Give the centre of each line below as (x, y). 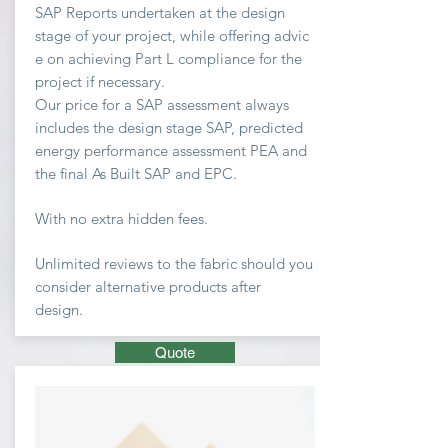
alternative (130, 286)
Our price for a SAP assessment (140, 104)
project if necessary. (102, 81)
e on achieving (83, 58)
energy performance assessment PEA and (171, 150)
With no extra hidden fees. (121, 218)
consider (65, 286)
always (267, 104)
